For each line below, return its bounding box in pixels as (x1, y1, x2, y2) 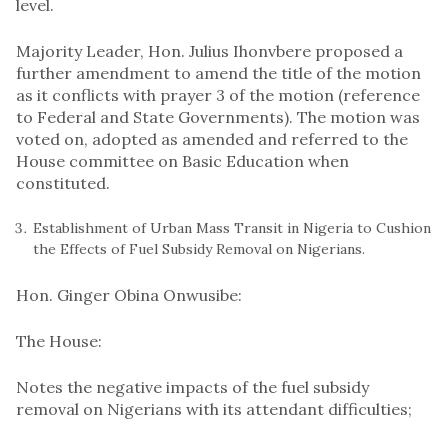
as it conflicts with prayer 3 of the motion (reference (16, 84, 420, 105)
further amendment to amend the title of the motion (16, 62, 421, 83)
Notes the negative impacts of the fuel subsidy (16, 376, 369, 397)
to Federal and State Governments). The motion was (16, 106, 420, 127)
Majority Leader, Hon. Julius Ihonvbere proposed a (16, 40, 403, 61)
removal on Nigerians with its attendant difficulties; (16, 398, 412, 419)
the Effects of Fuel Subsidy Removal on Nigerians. (33, 239, 365, 258)
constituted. (16, 172, 110, 193)
